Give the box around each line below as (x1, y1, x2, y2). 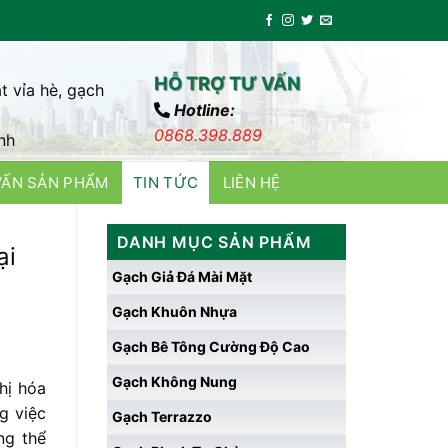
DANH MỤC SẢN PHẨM (117, 232, 312, 252)
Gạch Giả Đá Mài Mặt (112, 268, 252, 285)
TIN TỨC (133, 173, 199, 192)
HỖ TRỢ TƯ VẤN (153, 72, 301, 94)
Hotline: (173, 100, 235, 120)
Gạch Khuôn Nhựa (112, 303, 237, 320)
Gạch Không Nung (112, 373, 237, 390)
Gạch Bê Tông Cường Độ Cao (112, 338, 310, 355)
